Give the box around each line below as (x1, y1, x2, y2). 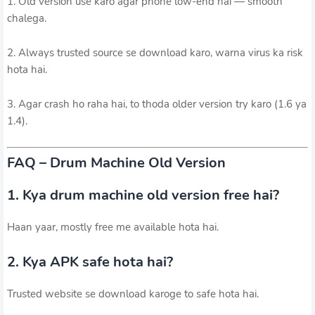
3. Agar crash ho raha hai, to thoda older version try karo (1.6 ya (7, 97, 307, 112)
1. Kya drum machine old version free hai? (7, 185, 279, 205)
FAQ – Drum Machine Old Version (7, 153, 226, 172)
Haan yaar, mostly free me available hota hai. (7, 219, 219, 234)
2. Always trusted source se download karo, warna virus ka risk (7, 46, 303, 60)
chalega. (7, 11, 46, 26)
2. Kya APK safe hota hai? (7, 252, 173, 271)
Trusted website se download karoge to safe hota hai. (7, 286, 259, 301)
